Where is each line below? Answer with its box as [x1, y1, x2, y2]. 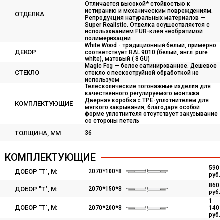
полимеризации [85, 35, 131, 42]
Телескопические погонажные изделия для [85, 83, 211, 90]
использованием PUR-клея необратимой [85, 28, 203, 35]
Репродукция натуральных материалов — [85, 14, 205, 21]
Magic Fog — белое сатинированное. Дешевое [85, 62, 217, 69]
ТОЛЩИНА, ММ [15, 129, 61, 137]
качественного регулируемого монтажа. [85, 90, 201, 97]
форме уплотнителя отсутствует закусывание [85, 110, 218, 117]
